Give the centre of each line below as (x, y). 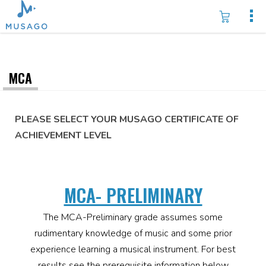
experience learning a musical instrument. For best (133, 249)
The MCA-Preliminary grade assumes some (133, 217)
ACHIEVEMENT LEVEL (63, 135)
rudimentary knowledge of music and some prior (133, 233)
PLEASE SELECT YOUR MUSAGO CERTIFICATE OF (127, 119)
